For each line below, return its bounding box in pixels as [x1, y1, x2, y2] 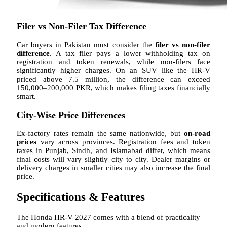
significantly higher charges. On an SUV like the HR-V [17, 66, 210, 75]
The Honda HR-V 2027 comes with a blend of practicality [17, 213, 200, 221]
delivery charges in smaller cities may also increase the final [17, 164, 210, 172]
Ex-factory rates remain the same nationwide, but [17, 129, 184, 138]
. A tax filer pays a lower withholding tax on [50, 49, 210, 58]
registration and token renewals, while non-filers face [17, 58, 210, 66]
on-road [184, 129, 210, 138]
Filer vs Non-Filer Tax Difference [17, 21, 146, 31]
